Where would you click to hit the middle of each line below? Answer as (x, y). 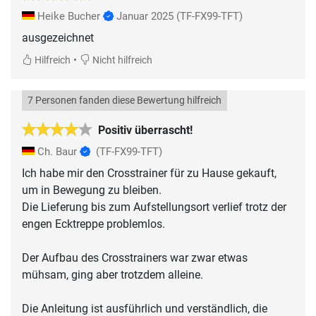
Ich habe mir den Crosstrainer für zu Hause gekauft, (149, 173)
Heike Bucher (69, 16)
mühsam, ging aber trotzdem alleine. (113, 274)
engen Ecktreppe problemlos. (93, 224)
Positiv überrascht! (145, 130)
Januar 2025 (145, 16)
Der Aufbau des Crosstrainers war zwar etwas (135, 257)
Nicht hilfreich (121, 60)
